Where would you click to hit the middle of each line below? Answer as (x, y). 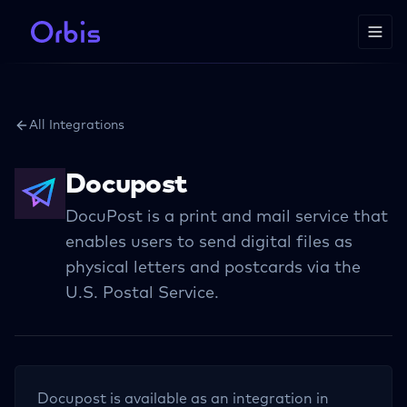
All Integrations (77, 125)
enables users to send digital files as (209, 243)
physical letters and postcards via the (213, 268)
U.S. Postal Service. (142, 293)
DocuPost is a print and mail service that (227, 217)
